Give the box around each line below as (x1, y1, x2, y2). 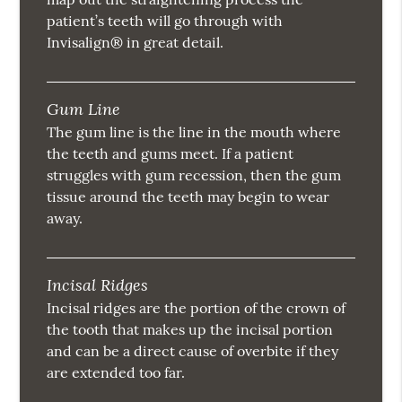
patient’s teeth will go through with (47, 12, 284, 31)
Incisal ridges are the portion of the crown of (47, 299, 346, 318)
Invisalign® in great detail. (47, 33, 224, 52)
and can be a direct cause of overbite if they (47, 342, 339, 361)
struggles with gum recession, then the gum (47, 166, 342, 185)
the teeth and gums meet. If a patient (47, 144, 294, 163)
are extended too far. (47, 363, 186, 382)
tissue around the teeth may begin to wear (47, 188, 330, 206)
